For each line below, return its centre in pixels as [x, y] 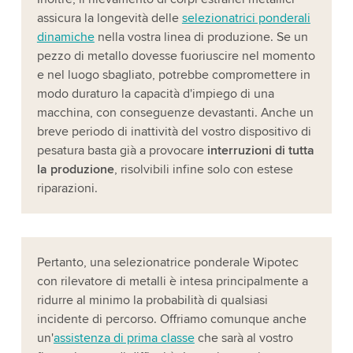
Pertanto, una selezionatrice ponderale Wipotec [167, 262]
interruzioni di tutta [260, 150]
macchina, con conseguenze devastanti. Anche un [175, 112]
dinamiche [65, 37]
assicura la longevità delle [109, 18]
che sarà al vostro [243, 338]
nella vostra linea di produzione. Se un [201, 37]
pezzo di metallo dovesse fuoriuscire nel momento [176, 56]
